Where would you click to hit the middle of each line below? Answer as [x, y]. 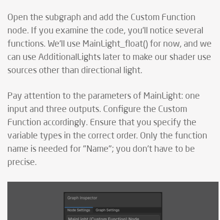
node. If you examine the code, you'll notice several [105, 31]
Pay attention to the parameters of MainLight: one [104, 96]
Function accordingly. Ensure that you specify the [102, 123]
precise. [22, 163]
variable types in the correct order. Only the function [107, 136]
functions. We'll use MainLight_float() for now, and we [110, 44]
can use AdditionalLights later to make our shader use [109, 58]
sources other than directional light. [75, 71]
